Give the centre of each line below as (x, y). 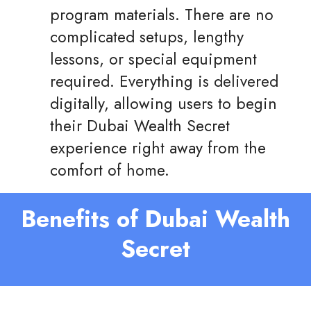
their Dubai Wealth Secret (140, 126)
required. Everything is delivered (164, 82)
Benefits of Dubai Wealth (155, 219)
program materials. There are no (162, 15)
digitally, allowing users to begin (163, 104)
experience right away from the (158, 149)
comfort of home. (110, 171)
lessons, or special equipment (153, 60)
